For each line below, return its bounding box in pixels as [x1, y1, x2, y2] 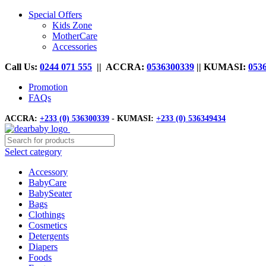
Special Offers [28, 9, 82, 20]
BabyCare [28, 178, 66, 188]
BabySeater [28, 188, 72, 198]
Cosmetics [28, 220, 67, 230]
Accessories [52, 42, 97, 52]
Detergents [28, 231, 69, 241]
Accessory [28, 167, 68, 177]
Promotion [28, 82, 68, 92]
